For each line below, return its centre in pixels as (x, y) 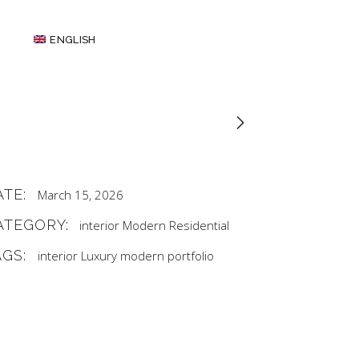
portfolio (190, 256)
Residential (200, 226)
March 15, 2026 (80, 195)
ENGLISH (73, 39)
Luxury (99, 256)
